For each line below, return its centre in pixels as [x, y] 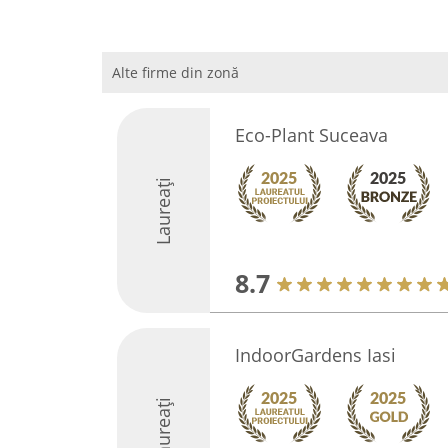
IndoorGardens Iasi [315, 355]
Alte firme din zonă [175, 72]
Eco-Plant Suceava [311, 135]
